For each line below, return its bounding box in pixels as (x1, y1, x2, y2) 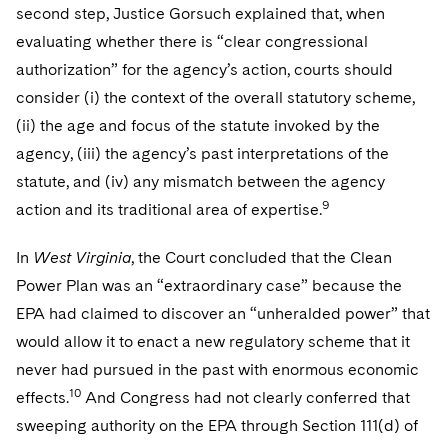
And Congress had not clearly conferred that (81, 388, 410, 407)
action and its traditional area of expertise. (16, 200, 322, 219)
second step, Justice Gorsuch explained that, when (16, 4, 385, 23)
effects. (16, 388, 69, 407)
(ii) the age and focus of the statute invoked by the (16, 116, 380, 135)
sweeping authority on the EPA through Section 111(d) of (16, 416, 418, 435)
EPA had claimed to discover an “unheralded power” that (16, 304, 430, 323)
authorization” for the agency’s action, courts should (16, 60, 393, 79)
